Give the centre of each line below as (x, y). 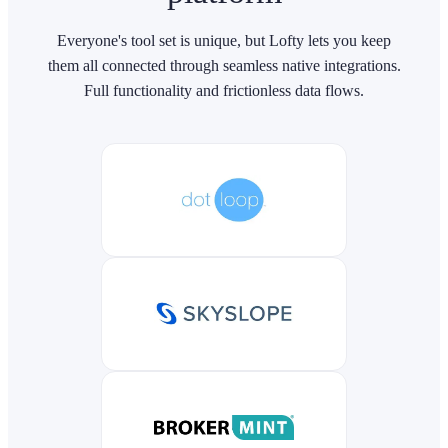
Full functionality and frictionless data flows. (224, 90)
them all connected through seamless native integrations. (224, 65)
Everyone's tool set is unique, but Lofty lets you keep (224, 40)
